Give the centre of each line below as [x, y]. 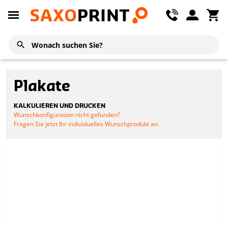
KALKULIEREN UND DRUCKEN [60, 106]
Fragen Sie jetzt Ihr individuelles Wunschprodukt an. [87, 124]
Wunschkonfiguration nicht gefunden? [67, 115]
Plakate [42, 87]
